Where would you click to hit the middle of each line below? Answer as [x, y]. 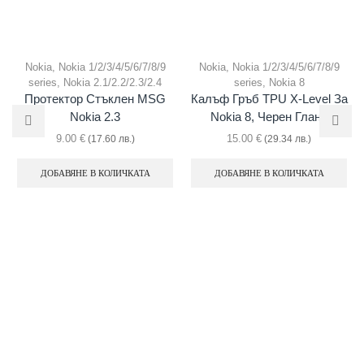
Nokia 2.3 [95, 117]
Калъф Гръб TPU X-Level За [269, 99]
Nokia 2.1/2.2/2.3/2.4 [113, 82]
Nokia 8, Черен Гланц [269, 117]
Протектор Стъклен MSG [95, 99]
